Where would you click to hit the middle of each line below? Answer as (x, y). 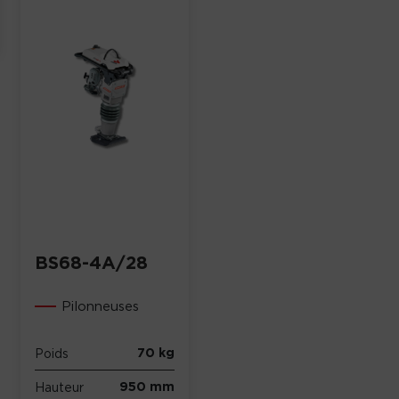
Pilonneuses (101, 305)
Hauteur (60, 387)
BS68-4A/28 (92, 262)
